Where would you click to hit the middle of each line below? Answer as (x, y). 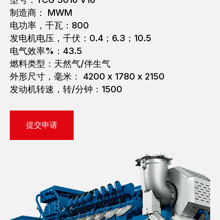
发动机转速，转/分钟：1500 (66, 89)
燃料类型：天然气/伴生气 (60, 64)
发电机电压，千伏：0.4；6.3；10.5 (81, 38)
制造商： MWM (41, 13)
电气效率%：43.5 (46, 51)
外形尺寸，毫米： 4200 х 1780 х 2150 (87, 76)
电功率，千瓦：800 (49, 25)
